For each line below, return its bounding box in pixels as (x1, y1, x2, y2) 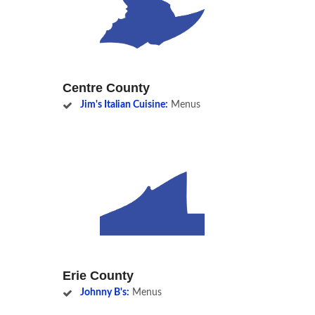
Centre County (63, 80, 150, 95)
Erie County (63, 268, 134, 283)
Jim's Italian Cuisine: (79, 99, 168, 110)
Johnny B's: (79, 287, 129, 297)
